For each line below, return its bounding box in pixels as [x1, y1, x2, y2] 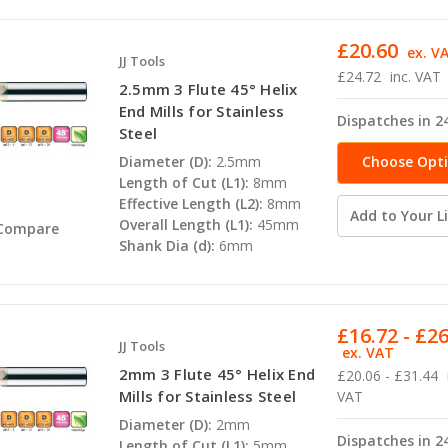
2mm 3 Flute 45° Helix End [118, 364, 316, 384]
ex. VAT [342, 343, 395, 363]
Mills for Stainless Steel [118, 386, 297, 406]
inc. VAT [390, 67, 442, 87]
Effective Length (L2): [118, 194, 263, 214]
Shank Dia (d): [118, 236, 215, 256]
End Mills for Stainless [118, 101, 285, 122]
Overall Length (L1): [118, 215, 253, 235]
